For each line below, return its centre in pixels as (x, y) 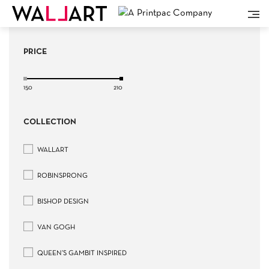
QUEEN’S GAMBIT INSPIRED (81, 253)
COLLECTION (50, 122)
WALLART (52, 150)
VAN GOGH (55, 228)
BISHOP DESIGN (62, 202)
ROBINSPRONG (62, 176)
